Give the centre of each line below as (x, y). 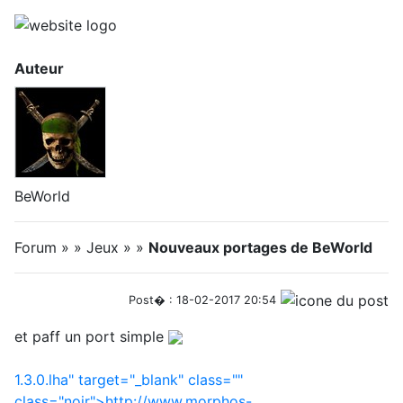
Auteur (39, 68)
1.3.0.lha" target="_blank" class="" (129, 379)
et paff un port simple (91, 336)
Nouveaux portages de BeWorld (260, 247)
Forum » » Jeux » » (81, 247)
